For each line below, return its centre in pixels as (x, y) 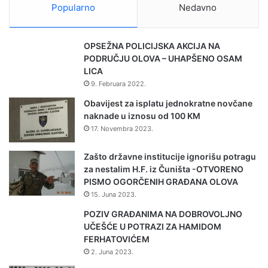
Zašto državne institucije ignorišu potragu (170, 156)
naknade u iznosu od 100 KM (142, 115)
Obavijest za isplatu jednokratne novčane (168, 103)
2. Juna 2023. (112, 252)
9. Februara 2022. (118, 83)
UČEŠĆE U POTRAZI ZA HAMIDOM (153, 226)
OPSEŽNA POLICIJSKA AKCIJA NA (152, 45)
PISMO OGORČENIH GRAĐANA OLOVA (161, 181)
